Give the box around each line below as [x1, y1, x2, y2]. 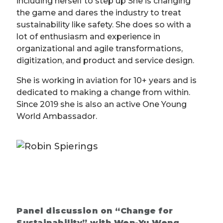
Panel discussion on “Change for [16, 206, 173, 216]
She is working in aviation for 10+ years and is [16, 76, 197, 86]
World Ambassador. [16, 111, 97, 121]
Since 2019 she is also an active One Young [16, 100, 187, 110]
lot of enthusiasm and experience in [16, 32, 160, 42]
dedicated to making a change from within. [16, 88, 190, 98]
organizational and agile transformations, [16, 44, 183, 54]
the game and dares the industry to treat [16, 8, 181, 18]
